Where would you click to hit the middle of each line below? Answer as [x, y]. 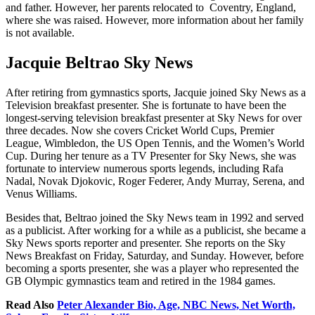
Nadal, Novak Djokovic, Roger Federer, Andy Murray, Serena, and [155, 181]
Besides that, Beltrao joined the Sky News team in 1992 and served [155, 217]
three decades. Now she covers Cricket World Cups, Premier [140, 130]
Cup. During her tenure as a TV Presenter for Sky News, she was [151, 155]
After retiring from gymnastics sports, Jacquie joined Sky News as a [156, 92]
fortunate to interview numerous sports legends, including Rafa [144, 168]
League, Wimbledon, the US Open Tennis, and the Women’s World [155, 143]
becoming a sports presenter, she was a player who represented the [152, 268]
